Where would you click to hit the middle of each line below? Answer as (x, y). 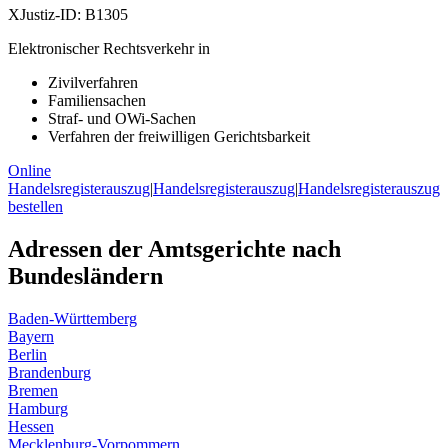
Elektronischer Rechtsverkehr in (109, 49)
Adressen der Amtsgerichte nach (174, 249)
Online (29, 171)
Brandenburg (49, 372)
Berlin (27, 354)
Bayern (31, 336)
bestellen (35, 207)
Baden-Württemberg (72, 318)
